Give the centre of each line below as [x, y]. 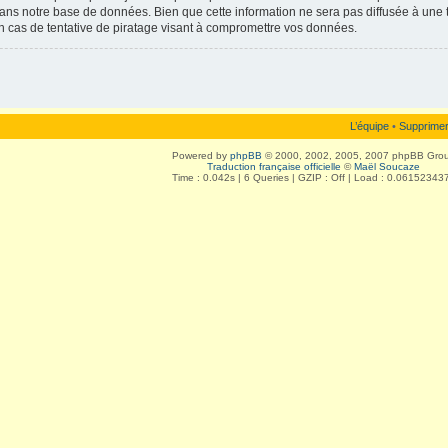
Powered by [200, 155]
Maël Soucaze [387, 166]
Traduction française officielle [274, 166]
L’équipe [369, 126]
